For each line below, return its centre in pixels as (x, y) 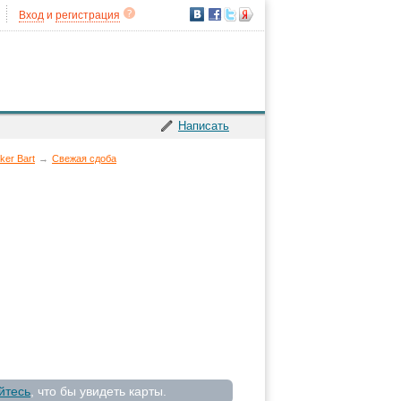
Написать (204, 126)
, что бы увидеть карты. (98, 391)
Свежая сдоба (84, 158)
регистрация (88, 15)
